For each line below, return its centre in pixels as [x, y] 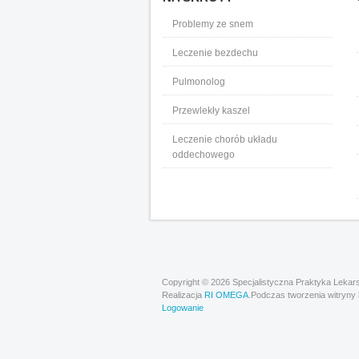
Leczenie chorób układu [225, 139]
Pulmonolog [199, 82]
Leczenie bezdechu [216, 53]
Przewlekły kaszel [211, 111]
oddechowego [204, 155]
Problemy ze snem [213, 24]
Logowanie [183, 308]
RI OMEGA [226, 295]
